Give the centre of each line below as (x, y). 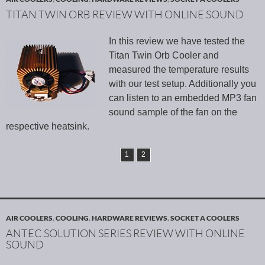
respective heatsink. (48, 127)
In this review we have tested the (177, 41)
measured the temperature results (179, 70)
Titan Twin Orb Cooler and (164, 56)
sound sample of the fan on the (173, 112)
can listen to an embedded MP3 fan (183, 98)
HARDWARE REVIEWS (130, 218)
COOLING (72, 218)
